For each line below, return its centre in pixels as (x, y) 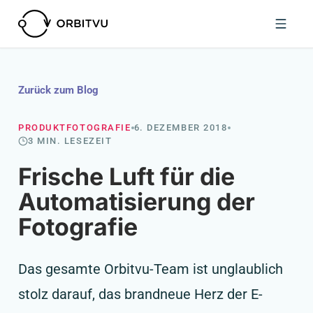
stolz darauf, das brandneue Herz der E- (140, 294)
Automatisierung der (137, 202)
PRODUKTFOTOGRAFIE (75, 128)
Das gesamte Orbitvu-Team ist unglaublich (151, 269)
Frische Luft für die (126, 176)
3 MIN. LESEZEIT (70, 141)
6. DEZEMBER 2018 (181, 128)
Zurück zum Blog (58, 90)
